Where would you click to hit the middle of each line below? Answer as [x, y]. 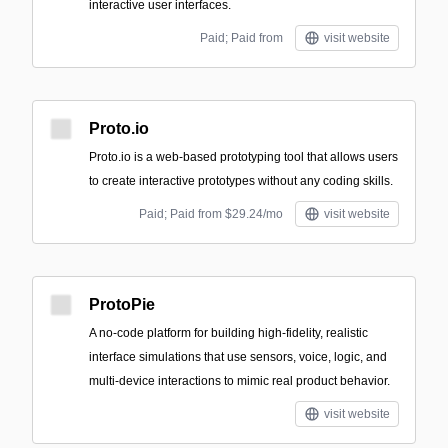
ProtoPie [122, 304]
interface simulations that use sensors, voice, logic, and [238, 357]
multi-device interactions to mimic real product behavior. [239, 381]
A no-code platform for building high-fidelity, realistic [228, 333]
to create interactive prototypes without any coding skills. [241, 181]
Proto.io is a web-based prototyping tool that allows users [243, 157]
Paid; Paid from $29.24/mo [211, 214]
